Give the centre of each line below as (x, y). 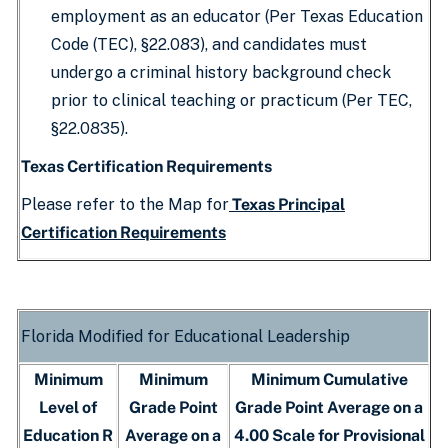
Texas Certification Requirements (146, 166)
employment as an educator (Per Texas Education (237, 16)
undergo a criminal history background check (221, 72)
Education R (68, 435)
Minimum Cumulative (329, 379)
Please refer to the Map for (125, 204)
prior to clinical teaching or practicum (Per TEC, (231, 100)
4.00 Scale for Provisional (329, 435)
